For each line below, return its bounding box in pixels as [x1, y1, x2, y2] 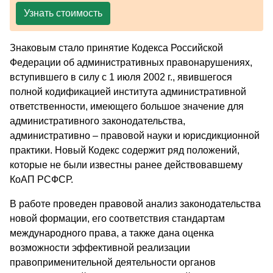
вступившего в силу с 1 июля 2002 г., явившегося [10, 71, 232, 82]
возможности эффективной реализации [10, 242, 190, 253]
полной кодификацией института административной [10, 86, 246, 97]
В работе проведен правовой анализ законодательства [10, 198, 261, 209]
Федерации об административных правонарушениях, [10, 57, 252, 68]
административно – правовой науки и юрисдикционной [10, 130, 260, 141]
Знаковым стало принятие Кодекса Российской [10, 42, 223, 53]
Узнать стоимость [24, 7, 102, 18]
